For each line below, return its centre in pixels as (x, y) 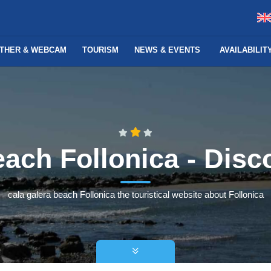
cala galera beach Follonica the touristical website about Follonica (135, 195)
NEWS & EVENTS (167, 50)
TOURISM (100, 50)
